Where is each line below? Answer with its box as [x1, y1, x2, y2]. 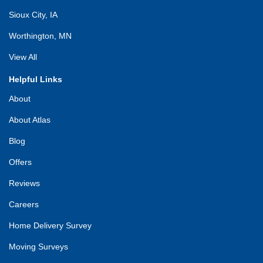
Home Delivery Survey [9, 220, 92, 230]
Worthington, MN [9, 31, 72, 41]
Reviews [9, 178, 40, 188]
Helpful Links [9, 74, 62, 84]
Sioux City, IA [9, 9, 58, 19]
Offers [9, 157, 32, 167]
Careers [9, 199, 39, 209]
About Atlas [9, 114, 50, 124]
